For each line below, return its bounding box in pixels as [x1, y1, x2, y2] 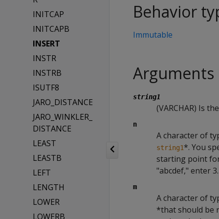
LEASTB [33, 153, 62, 163]
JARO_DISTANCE [33, 97, 93, 108]
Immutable [133, 29, 173, 40]
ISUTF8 [33, 82, 60, 93]
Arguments [133, 63, 214, 84]
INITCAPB [33, 23, 70, 34]
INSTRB [33, 67, 62, 78]
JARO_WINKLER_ [33, 111, 93, 122]
